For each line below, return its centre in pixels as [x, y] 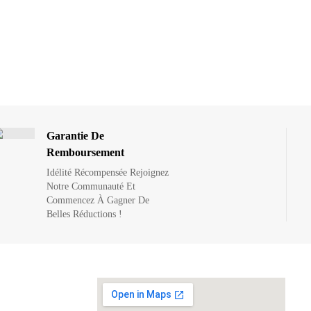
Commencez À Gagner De [98, 200]
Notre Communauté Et [91, 186]
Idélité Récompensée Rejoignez [108, 172]
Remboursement [86, 152]
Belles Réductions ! [85, 214]
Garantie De [76, 135]
